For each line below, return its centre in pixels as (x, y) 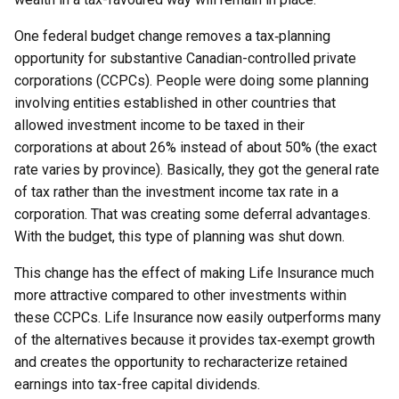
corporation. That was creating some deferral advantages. (192, 214)
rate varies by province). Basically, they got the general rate (197, 170)
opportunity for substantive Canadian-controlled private (185, 58)
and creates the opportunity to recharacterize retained (181, 362)
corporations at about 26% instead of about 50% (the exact (195, 147)
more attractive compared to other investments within (180, 295)
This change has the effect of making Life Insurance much (194, 273)
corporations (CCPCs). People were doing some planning (191, 81)
